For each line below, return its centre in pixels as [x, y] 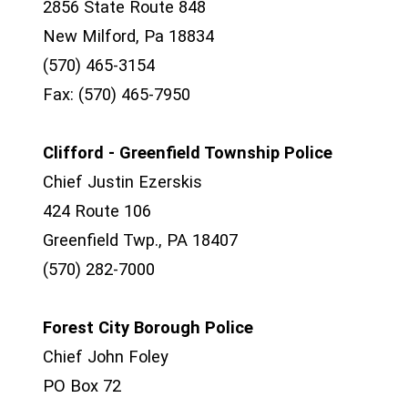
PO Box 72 [82, 386]
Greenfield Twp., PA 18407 [140, 240]
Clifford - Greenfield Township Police [188, 153]
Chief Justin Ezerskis [122, 182]
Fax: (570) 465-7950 [117, 94]
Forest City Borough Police [148, 327]
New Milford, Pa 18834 [128, 36]
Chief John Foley [106, 357]
